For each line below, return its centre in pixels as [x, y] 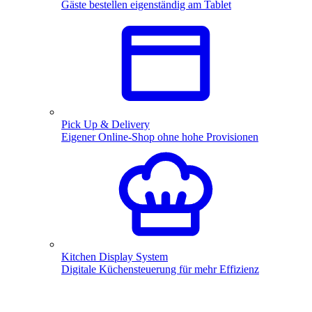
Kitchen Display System [115, 257]
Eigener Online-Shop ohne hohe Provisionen [160, 137]
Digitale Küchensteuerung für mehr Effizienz [160, 269]
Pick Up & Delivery [106, 124]
